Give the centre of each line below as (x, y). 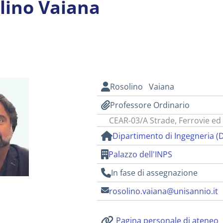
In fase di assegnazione (155, 173)
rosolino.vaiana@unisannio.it (164, 191)
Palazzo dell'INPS (141, 154)
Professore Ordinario (150, 105)
